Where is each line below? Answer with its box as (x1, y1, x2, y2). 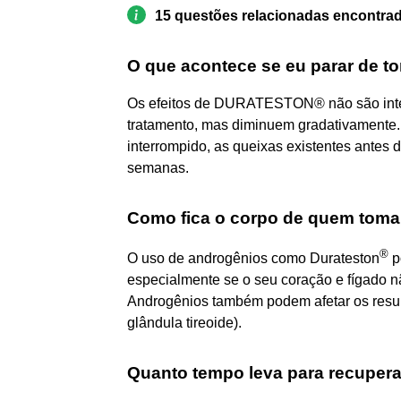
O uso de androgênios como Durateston (127, 251, 380, 267)
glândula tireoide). (127, 315, 242, 331)
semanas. (127, 160, 189, 176)
